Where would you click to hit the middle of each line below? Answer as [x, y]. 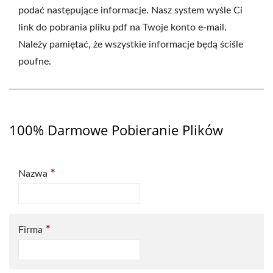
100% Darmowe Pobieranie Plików [116, 130]
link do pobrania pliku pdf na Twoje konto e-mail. [122, 27]
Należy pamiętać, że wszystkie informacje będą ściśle [131, 44]
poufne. [35, 62]
